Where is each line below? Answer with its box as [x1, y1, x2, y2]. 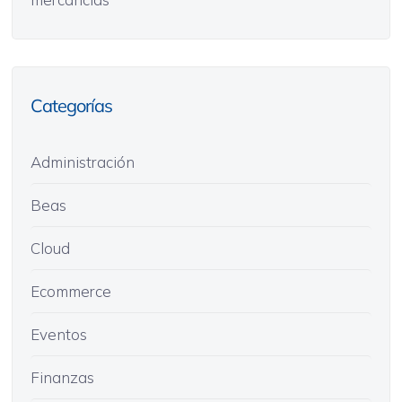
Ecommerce [30, 281, 111, 301]
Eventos [30, 324, 87, 344]
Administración [30, 152, 135, 171]
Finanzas [30, 367, 94, 387]
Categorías [30, 93, 112, 117]
